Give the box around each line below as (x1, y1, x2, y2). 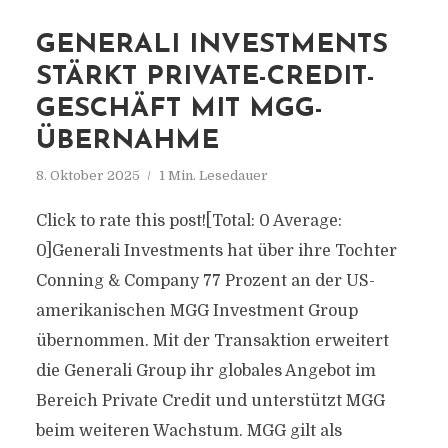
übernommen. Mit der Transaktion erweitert (35, 332, 389, 350)
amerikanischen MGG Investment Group (35, 302, 358, 320)
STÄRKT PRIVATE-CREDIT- (35, 64, 375, 91)
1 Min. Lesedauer (158, 168, 268, 183)
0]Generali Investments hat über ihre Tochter (35, 242, 397, 260)
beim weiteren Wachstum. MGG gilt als (35, 422, 342, 440)
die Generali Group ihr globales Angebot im (35, 362, 376, 380)
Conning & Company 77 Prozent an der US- (35, 272, 375, 290)
